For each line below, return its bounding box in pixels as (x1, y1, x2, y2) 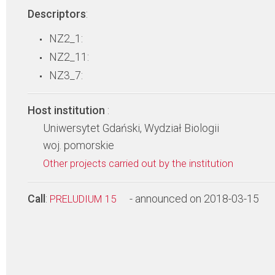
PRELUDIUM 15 (50, 193, 118, 205)
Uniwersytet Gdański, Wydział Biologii (43, 122, 219, 134)
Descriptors (28, 8, 86, 20)
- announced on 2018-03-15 (130, 193, 259, 205)
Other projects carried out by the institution (43, 158, 236, 169)
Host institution (28, 104, 107, 117)
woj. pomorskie (43, 139, 114, 152)
